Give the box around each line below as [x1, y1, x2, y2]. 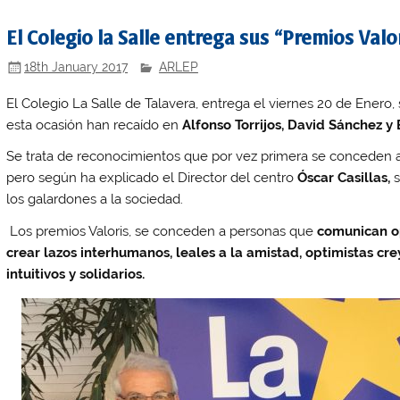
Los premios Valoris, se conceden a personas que [6, 222, 318, 239]
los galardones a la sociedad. [6, 191, 184, 208]
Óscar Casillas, [297, 170, 391, 187]
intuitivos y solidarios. [6, 265, 146, 282]
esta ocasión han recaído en [6, 116, 183, 133]
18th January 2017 [24, 59, 129, 74]
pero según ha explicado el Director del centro [6, 170, 298, 187]
